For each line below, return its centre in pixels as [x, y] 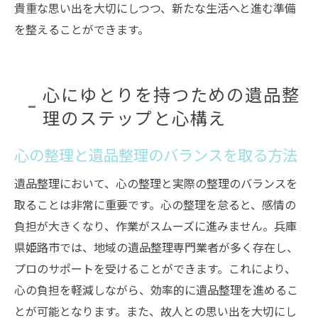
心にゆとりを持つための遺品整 [172, 94]
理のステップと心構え [135, 117]
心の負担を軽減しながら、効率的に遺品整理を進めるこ [156, 290]
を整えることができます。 [82, 29]
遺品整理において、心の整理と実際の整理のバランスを [156, 183]
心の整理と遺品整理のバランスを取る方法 [156, 154]
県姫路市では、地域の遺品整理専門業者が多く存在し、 [156, 247]
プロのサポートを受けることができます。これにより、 [155, 268]
